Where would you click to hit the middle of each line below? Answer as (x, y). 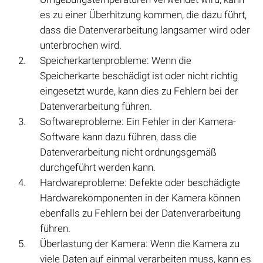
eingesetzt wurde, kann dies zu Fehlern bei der (139, 91)
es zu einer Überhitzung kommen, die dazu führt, (143, 15)
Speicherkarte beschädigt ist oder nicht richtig (139, 76)
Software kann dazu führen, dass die (118, 137)
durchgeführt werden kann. (98, 168)
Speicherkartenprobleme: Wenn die (116, 61)
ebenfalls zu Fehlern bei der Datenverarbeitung (140, 213)
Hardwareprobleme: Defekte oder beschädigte (140, 183)
